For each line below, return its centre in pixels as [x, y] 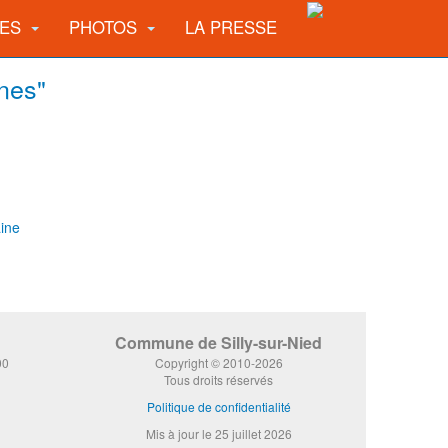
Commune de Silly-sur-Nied [218, 342]
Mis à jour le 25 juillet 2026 [218, 433]
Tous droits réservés [218, 379]
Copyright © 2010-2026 [218, 362]
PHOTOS [105, 27]
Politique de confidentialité [218, 406]
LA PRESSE [231, 27]
